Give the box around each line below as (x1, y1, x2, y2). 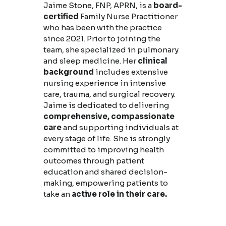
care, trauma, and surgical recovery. (43, 89, 176, 99)
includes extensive (93, 67, 168, 77)
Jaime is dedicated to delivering (43, 100, 169, 110)
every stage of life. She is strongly (43, 134, 170, 144)
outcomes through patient (43, 156, 144, 166)
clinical (137, 56, 167, 66)
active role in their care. (71, 189, 167, 199)
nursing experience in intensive (43, 78, 166, 88)
